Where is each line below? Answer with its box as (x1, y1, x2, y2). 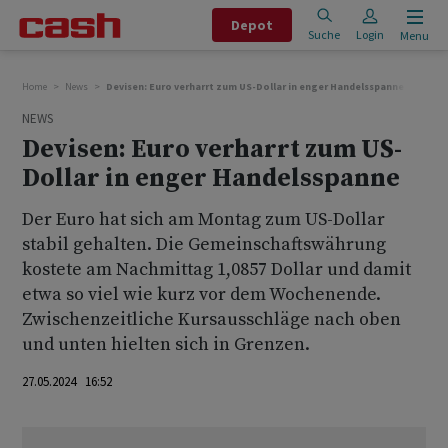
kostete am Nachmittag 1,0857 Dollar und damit (22, 258, 411, 281)
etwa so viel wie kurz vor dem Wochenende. (22, 283, 381, 306)
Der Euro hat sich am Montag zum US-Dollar (22, 208, 385, 231)
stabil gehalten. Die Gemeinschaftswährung (22, 233, 386, 256)
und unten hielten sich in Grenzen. (22, 333, 310, 356)
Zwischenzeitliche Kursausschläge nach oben (22, 308, 401, 331)
